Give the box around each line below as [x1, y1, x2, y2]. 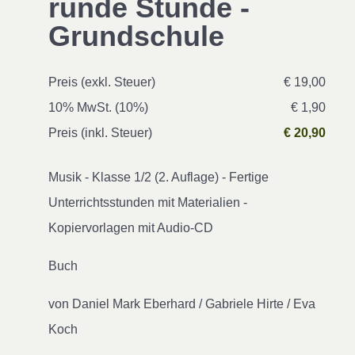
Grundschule [48, 20, 224, 52]
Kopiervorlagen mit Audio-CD [48, 221, 213, 235]
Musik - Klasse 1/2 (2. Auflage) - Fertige [48, 170, 269, 184]
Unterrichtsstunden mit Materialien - [48, 196, 247, 209]
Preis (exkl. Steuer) [48, 75, 155, 89]
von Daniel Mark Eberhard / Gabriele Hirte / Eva [48, 297, 315, 311]
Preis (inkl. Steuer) [48, 126, 152, 139]
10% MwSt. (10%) [48, 101, 148, 114]
